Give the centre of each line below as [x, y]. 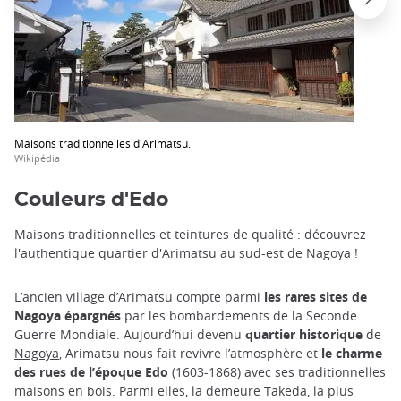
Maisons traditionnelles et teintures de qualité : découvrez [190, 235]
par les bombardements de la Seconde [239, 316]
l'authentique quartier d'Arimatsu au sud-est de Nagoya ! [186, 253]
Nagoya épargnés [68, 316]
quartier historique [304, 335]
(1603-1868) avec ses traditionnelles [277, 372]
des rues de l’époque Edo [91, 372]
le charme [352, 354]
